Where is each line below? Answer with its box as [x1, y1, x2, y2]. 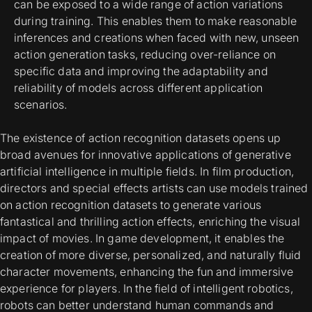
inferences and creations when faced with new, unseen [14, 31, 299, 45]
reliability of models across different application [14, 81, 263, 95]
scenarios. [14, 97, 68, 112]
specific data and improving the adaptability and [14, 64, 268, 79]
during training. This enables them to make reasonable [14, 14, 297, 29]
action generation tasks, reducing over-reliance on [14, 47, 276, 62]
